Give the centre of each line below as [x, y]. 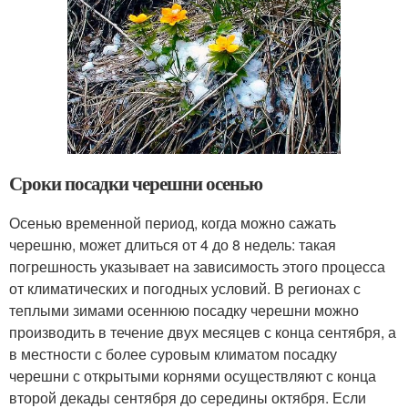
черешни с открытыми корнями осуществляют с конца [193, 376]
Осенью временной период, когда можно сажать [173, 223]
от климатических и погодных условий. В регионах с [185, 288]
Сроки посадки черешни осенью [136, 183]
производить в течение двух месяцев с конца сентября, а [203, 332]
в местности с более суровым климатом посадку [173, 354]
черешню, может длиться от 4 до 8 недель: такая [173, 245]
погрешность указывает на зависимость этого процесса [197, 266]
